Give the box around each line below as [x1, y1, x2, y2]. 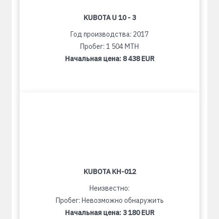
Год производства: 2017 [70, 30, 149, 39]
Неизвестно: [89, 184, 130, 193]
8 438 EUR [122, 54, 154, 63]
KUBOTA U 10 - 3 [83, 13, 136, 22]
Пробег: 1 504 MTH [80, 42, 139, 51]
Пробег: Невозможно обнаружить [55, 196, 164, 205]
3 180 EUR [122, 208, 154, 217]
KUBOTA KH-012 [83, 167, 136, 176]
